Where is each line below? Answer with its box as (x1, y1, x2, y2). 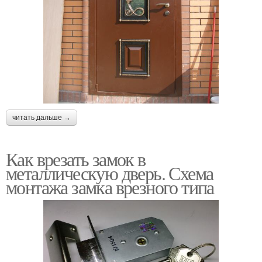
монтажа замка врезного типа (6, 174, 214, 199)
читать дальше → (12, 113, 71, 122)
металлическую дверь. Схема (6, 160, 213, 185)
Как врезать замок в (6, 146, 146, 171)
